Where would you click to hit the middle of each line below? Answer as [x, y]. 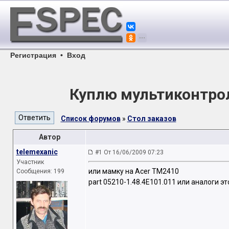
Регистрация [33, 55]
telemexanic [37, 152]
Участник [30, 162]
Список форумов [90, 119]
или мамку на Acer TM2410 [133, 171]
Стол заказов [152, 119]
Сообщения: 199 [40, 171]
